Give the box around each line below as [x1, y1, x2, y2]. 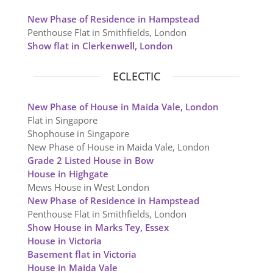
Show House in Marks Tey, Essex [27, 221, 169, 234]
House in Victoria [27, 235, 102, 247]
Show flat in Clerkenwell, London [27, 40, 173, 52]
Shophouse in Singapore [27, 127, 129, 140]
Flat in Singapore [27, 114, 97, 127]
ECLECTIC [113, 69, 160, 84]
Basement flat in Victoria [27, 248, 136, 261]
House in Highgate [27, 168, 108, 180]
